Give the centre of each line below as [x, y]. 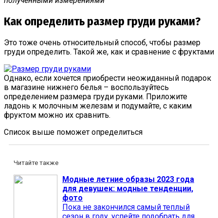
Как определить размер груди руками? [102, 21]
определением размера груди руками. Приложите [96, 96]
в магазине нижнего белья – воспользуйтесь [86, 87]
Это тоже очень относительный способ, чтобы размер [102, 42]
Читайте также [36, 163]
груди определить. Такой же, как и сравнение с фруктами [109, 52]
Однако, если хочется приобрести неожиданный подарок [108, 78]
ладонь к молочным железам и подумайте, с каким [98, 106]
